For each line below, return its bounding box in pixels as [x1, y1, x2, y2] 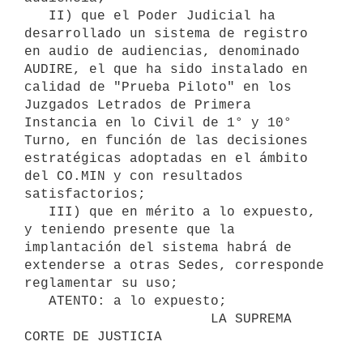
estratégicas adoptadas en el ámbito [24, 151, 308, 166]
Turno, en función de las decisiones [24, 133, 308, 148]
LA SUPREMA [24, 311, 211, 327]
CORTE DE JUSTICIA [24, 329, 162, 344]
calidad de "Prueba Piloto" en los [24, 79, 292, 95]
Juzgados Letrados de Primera [24, 97, 251, 113]
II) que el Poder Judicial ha [24, 8, 49, 23]
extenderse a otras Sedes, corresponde [24, 258, 324, 273]
